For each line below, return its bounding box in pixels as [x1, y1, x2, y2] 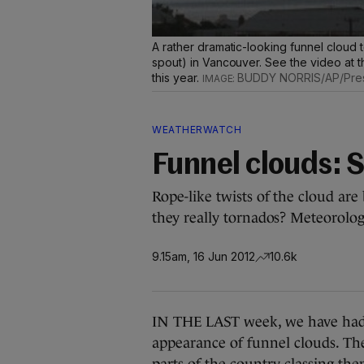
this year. [152, 71, 202, 84]
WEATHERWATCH [152, 123, 241, 136]
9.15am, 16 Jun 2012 [152, 249, 255, 263]
